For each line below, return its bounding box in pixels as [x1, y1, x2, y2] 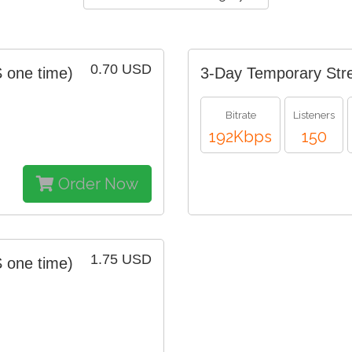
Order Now [54, 174, 138, 193]
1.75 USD [90, 251, 152, 267]
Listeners [293, 108, 335, 121]
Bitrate [225, 108, 256, 121]
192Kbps [209, 126, 272, 146]
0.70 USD [90, 60, 152, 77]
